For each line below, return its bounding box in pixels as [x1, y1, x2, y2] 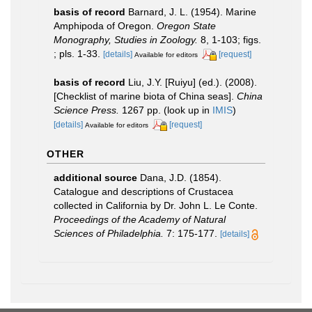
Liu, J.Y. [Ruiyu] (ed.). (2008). [128, 76, 257, 88]
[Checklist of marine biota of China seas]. [54, 90, 237, 102]
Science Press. [54, 104, 119, 116]
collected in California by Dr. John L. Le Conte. [54, 199, 258, 211]
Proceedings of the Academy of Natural [54, 213, 226, 225]
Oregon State [157, 20, 216, 31]
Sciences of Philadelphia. [54, 227, 164, 239]
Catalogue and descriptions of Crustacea [54, 185, 233, 197]
